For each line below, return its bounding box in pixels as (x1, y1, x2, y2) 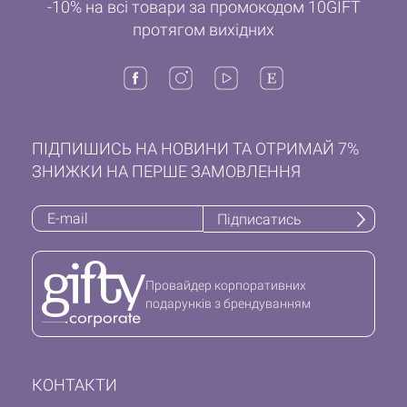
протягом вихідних (133, 20, 274, 40)
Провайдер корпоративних (144, 277, 306, 293)
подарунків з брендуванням (144, 295, 311, 311)
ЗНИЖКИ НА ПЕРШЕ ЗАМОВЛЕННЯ (32, 162, 301, 182)
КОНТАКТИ (32, 375, 117, 395)
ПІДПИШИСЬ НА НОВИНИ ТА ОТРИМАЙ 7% (32, 139, 359, 159)
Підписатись (217, 210, 302, 228)
